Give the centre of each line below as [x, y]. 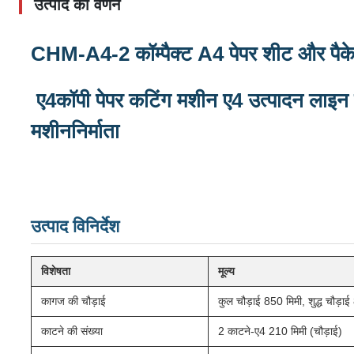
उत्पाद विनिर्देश [75, 226]
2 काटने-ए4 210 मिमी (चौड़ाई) [280, 331]
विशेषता [56, 271]
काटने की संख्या [72, 331]
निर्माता [95, 131]
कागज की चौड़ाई [73, 301]
